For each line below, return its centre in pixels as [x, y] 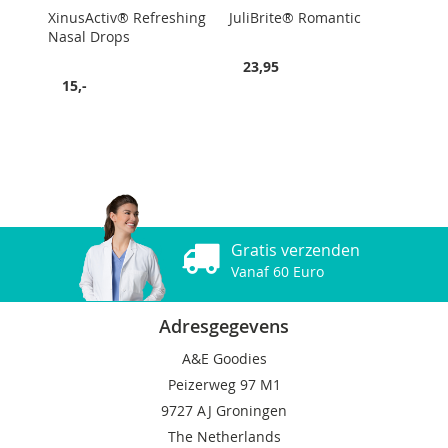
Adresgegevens [224, 326]
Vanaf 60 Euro [277, 271]
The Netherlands [224, 436]
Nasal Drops [89, 36]
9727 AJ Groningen [224, 410]
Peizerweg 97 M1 [224, 384]
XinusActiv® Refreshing [127, 17]
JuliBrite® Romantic [295, 17]
